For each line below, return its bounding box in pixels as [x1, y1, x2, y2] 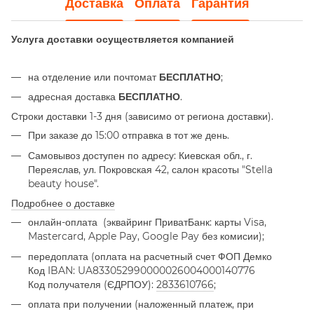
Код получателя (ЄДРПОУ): [28, 278, 156, 291]
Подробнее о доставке [11, 197, 115, 210]
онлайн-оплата [28, 216, 100, 229]
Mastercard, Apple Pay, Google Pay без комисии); [28, 230, 264, 243]
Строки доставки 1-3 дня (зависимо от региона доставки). [11, 110, 273, 123]
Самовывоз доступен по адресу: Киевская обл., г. [28, 149, 252, 162]
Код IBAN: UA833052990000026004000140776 [28, 264, 255, 277]
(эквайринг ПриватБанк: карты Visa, [100, 216, 266, 229]
